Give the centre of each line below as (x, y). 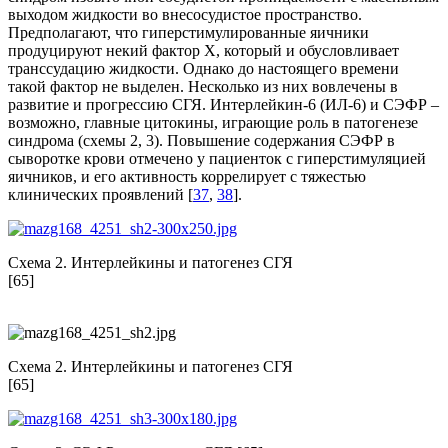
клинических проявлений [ (100, 195)
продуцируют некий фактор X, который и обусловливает (203, 51)
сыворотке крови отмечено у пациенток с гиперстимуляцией (217, 159)
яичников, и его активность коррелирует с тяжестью (187, 177)
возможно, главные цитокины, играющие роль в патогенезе (213, 123)
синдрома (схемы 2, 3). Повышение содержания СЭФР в (201, 141)
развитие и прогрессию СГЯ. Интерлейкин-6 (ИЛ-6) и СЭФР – (223, 105)
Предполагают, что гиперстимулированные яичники (188, 33)
